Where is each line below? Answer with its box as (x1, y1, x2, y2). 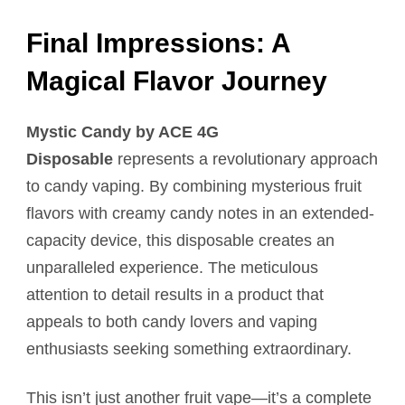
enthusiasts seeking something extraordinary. (26, 340, 352, 359)
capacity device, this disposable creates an (26, 231, 334, 250)
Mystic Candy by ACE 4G (26, 123, 219, 142)
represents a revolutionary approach (113, 150, 378, 169)
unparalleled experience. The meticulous (26, 259, 318, 278)
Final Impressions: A (26, 28, 290, 59)
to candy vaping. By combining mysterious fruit (26, 177, 362, 196)
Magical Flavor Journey (26, 66, 327, 97)
